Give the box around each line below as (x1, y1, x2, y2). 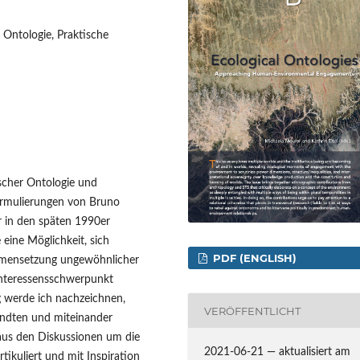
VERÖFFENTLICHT (204, 304, 301, 317)
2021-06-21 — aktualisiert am (204, 346, 351, 358)
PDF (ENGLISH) (210, 252, 297, 265)
